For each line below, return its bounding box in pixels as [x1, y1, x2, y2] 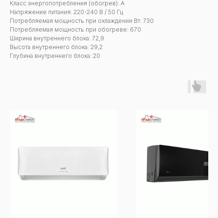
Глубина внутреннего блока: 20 [10, 52, 100, 60]
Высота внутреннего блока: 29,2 [10, 43, 103, 51]
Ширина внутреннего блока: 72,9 [10, 35, 104, 42]
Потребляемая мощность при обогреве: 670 [10, 26, 141, 34]
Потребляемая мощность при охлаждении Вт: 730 [10, 17, 154, 25]
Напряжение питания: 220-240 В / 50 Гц [10, 8, 123, 16]
